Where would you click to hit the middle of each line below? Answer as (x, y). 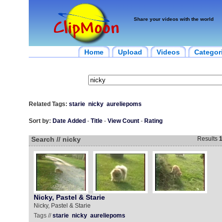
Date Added (69, 121)
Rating (153, 121)
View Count (123, 121)
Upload (130, 52)
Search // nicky (56, 139)
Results (208, 139)
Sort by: (40, 121)
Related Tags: (48, 104)
